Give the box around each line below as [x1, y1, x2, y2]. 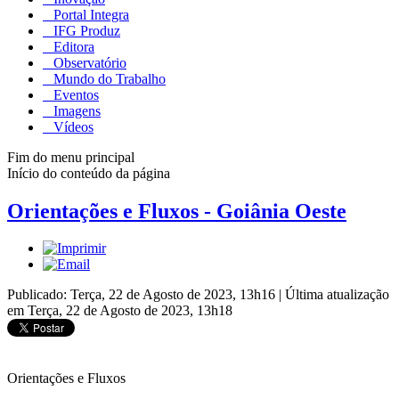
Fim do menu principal [7, 149, 134, 165]
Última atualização [285, 287, 389, 303]
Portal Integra [50, 6, 129, 22]
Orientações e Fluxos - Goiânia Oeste [7, 199, 346, 223]
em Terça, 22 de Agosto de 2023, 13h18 [7, 303, 232, 319]
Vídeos [50, 118, 94, 134]
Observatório [50, 54, 126, 70]
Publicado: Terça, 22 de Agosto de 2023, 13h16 [7, 287, 279, 303]
